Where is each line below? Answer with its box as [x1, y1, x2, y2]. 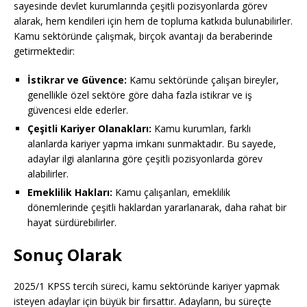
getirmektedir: [14, 45, 75, 58]
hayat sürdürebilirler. [27, 216, 116, 230]
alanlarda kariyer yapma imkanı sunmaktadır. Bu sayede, [27, 137, 276, 151]
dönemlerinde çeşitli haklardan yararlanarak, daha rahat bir [27, 201, 286, 214]
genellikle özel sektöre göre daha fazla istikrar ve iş [27, 88, 252, 102]
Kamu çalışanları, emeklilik [112, 186, 230, 199]
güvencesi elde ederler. [27, 103, 128, 117]
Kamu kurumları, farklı [151, 122, 251, 136]
